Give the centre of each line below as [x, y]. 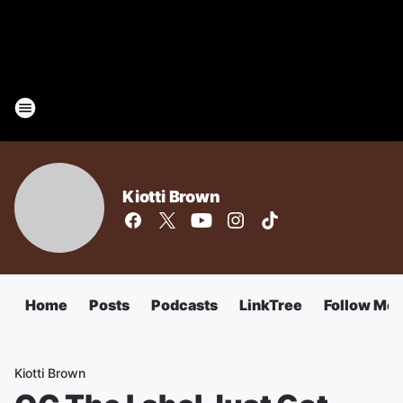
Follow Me [360, 305]
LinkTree [271, 305]
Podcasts [184, 305]
